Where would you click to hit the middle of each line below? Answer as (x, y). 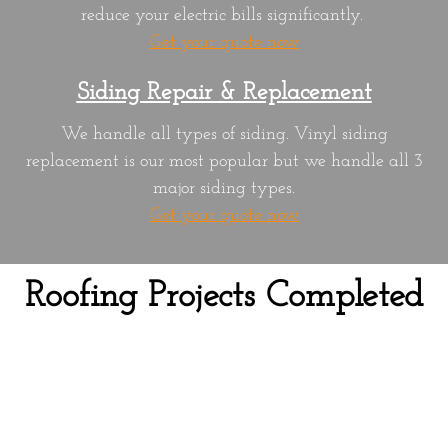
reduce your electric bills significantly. (224, 15)
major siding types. (224, 188)
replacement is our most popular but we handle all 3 (224, 161)
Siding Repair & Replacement (224, 92)
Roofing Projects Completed (224, 296)
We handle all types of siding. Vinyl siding (224, 134)
